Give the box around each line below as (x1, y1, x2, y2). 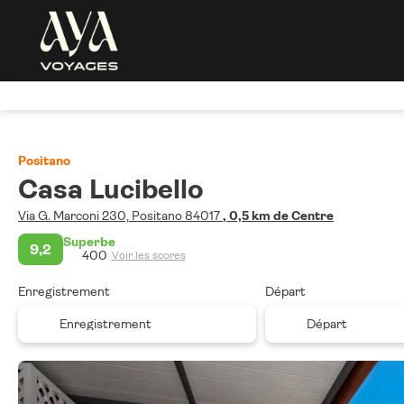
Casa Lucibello (18, 174, 210, 205)
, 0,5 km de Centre (223, 208, 334, 223)
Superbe (63, 234, 115, 249)
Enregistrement (18, 284, 110, 298)
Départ (264, 284, 306, 298)
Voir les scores (111, 249, 186, 262)
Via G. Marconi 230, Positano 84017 (18, 208, 223, 223)
